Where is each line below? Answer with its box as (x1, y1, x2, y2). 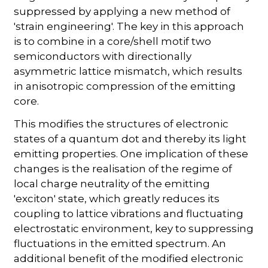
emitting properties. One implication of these (14, 148, 249, 160)
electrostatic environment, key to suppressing (14, 223, 254, 235)
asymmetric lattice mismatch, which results (14, 65, 243, 78)
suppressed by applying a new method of (14, 5, 231, 18)
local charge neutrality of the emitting (14, 178, 211, 190)
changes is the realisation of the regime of (14, 163, 233, 175)
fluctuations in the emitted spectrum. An (14, 237, 227, 250)
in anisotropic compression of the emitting (14, 80, 236, 93)
